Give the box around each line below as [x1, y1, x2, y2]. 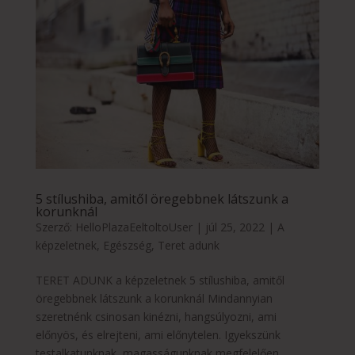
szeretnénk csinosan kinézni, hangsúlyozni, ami [35, 309, 277, 325]
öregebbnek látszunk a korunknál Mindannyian [35, 291, 273, 307]
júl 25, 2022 [204, 219, 265, 235]
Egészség [102, 238, 151, 254]
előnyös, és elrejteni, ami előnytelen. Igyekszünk [35, 327, 281, 343]
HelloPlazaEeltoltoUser [74, 219, 193, 235]
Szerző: [35, 219, 75, 235]
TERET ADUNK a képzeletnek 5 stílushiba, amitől [35, 273, 284, 288]
